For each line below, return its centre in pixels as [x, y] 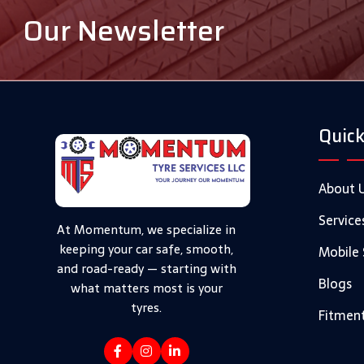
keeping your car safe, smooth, [146, 249]
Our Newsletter [123, 30]
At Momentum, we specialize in [146, 229]
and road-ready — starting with [146, 268]
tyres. [146, 307]
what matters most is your [146, 288]
